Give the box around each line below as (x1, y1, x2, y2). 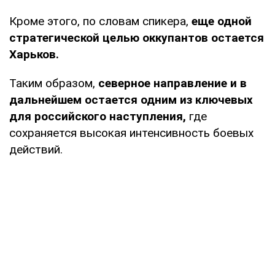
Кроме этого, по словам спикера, (9, 14, 192, 28)
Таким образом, (9, 76, 95, 90)
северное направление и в (95, 76, 247, 90)
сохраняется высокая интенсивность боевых (9, 125, 254, 140)
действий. (9, 142, 63, 157)
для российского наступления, (9, 109, 186, 123)
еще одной (192, 14, 252, 28)
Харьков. (9, 47, 59, 61)
